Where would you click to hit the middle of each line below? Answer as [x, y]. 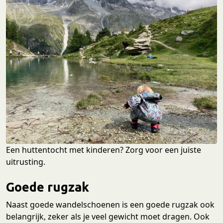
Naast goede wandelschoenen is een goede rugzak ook [110, 205]
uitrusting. [26, 162]
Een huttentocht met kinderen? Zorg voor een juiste [104, 150]
